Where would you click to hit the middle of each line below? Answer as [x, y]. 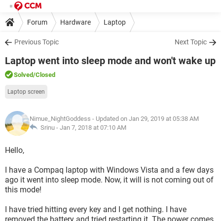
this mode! [23, 190]
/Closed [44, 75]
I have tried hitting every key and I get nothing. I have [96, 209]
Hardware [75, 22]
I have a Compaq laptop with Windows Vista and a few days [109, 170]
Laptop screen [26, 92]
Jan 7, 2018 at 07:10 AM [93, 128]
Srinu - [49, 128]
